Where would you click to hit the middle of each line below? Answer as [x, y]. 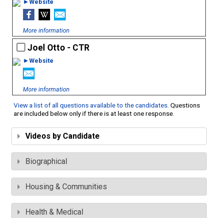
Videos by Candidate [63, 136]
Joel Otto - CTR [58, 48]
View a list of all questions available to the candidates [91, 105]
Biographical [46, 162]
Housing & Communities [66, 187]
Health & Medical [54, 212]
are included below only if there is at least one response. [94, 114]
